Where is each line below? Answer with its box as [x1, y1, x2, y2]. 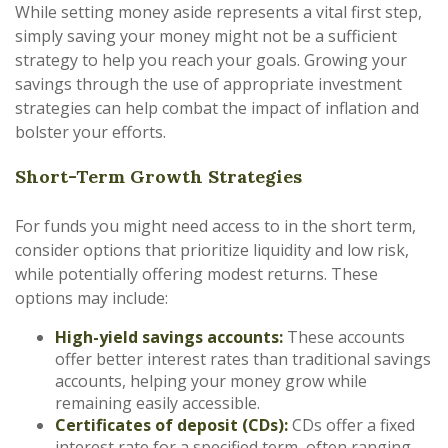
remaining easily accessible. [55, 392, 260, 414]
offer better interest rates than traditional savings [55, 348, 431, 370]
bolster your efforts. [15, 121, 166, 143]
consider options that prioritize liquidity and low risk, [15, 239, 409, 261]
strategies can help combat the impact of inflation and [15, 97, 419, 119]
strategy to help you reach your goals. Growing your [15, 49, 407, 71]
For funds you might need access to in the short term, [15, 215, 416, 237]
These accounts [283, 326, 405, 348]
